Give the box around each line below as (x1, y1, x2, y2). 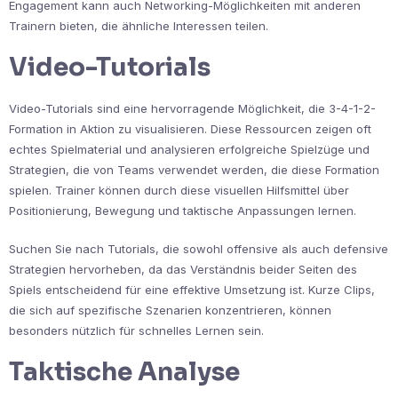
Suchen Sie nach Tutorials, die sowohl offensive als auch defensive (9, 242, 388, 257)
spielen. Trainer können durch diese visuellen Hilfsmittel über (9, 183, 349, 198)
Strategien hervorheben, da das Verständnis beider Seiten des (9, 262, 357, 277)
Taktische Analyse (9, 356, 240, 388)
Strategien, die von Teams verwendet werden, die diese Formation (9, 163, 379, 178)
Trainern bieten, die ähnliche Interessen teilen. (9, 19, 268, 34)
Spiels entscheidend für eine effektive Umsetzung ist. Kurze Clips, (9, 283, 375, 298)
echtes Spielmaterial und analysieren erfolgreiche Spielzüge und (9, 142, 370, 157)
